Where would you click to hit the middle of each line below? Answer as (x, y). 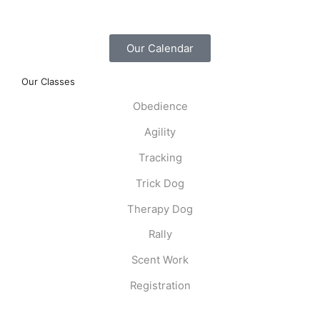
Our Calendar (160, 48)
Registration (160, 285)
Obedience (160, 107)
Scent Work (160, 260)
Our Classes (48, 81)
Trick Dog (160, 183)
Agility (160, 132)
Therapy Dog (160, 209)
